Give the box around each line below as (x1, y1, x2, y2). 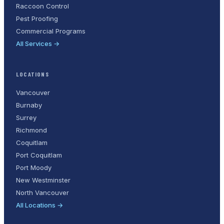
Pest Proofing (16, 14, 58, 22)
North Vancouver (16, 188, 69, 196)
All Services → (16, 39, 59, 47)
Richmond (16, 125, 47, 134)
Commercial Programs (16, 26, 85, 35)
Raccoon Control (16, 1, 69, 10)
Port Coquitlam (16, 150, 62, 159)
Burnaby (16, 100, 42, 109)
